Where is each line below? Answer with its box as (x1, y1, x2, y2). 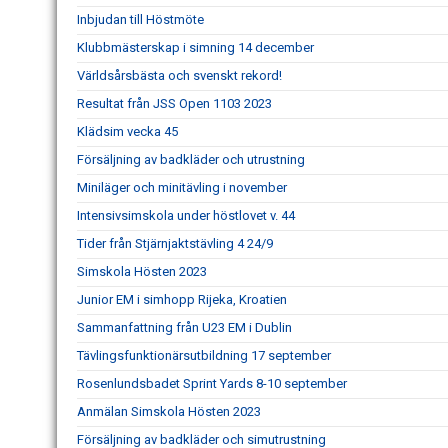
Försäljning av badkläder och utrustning (77, 152, 305, 167)
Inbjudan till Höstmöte (77, 12, 204, 27)
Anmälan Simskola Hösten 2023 (77, 404, 261, 419)
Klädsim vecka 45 (77, 124, 178, 139)
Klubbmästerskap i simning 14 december (77, 40, 314, 55)
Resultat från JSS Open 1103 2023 (77, 96, 272, 111)
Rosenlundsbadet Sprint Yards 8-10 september (77, 376, 347, 391)
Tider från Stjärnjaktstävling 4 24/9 (77, 236, 273, 251)
